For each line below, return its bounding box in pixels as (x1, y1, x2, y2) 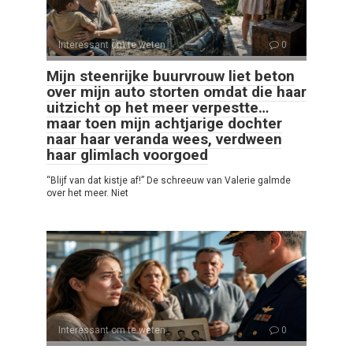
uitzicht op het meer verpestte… (46, 98, 269, 117)
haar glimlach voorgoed (46, 146, 208, 165)
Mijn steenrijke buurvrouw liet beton (46, 67, 295, 86)
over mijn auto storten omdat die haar (46, 83, 307, 102)
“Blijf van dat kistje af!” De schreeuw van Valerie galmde (46, 175, 291, 187)
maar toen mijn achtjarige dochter (46, 114, 282, 133)
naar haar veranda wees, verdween (46, 130, 282, 149)
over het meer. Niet (46, 188, 128, 199)
